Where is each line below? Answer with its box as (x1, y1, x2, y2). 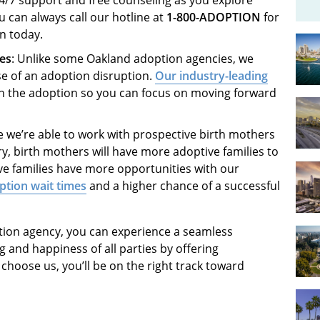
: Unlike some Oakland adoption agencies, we (11, 50, 254, 66)
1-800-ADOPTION (166, 9, 261, 25)
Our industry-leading (155, 67, 268, 84)
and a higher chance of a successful (86, 177, 280, 194)
